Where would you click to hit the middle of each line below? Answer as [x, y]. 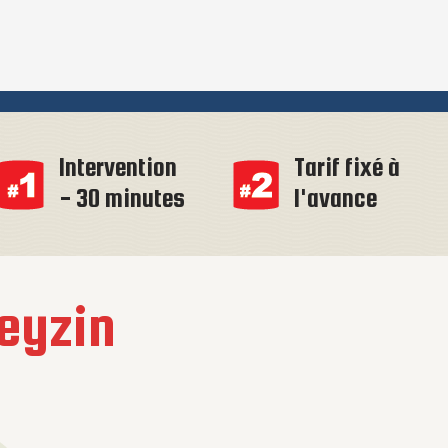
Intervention [118, 167]
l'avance [336, 198]
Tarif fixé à [347, 167]
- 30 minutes [122, 198]
